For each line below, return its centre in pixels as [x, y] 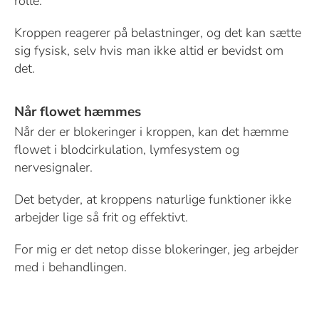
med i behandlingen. [70, 267]
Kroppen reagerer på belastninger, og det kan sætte [157, 33]
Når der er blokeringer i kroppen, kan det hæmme [151, 132]
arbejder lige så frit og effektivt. [101, 218]
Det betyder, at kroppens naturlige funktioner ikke [152, 200]
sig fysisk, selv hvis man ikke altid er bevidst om [148, 51]
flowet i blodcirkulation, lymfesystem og [126, 150]
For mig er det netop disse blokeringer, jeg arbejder [156, 250]
